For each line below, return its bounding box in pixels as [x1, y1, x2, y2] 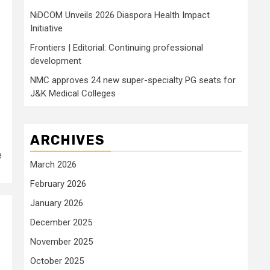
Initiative [30, 22, 63, 34]
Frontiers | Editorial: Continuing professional [30, 42, 203, 53]
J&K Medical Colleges [30, 87, 116, 99]
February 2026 [30, 178, 86, 189]
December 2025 [30, 216, 92, 228]
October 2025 [30, 255, 84, 266]
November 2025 [30, 236, 93, 247]
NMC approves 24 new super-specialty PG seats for [30, 74, 236, 86]
